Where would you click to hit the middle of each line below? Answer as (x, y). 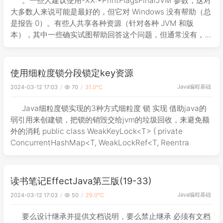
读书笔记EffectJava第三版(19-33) (81, 181)
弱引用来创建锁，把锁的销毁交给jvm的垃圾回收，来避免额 (110, 119)
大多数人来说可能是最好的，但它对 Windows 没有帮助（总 (111, 11)
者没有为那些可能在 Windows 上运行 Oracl (84, 46)
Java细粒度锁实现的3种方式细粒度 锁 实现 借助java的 (114, 108)
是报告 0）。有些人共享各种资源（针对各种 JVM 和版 (102, 23)
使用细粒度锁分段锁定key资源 (72, 73)
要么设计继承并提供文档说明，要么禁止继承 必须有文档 (116, 216)
